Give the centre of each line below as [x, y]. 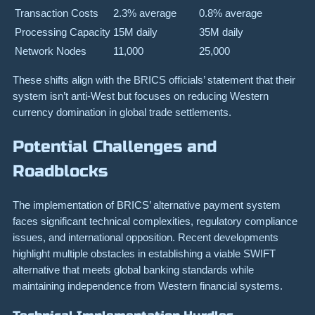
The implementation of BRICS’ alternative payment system [147, 205]
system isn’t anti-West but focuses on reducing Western [141, 96]
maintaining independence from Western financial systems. [148, 285]
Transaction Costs [57, 13]
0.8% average [231, 13]
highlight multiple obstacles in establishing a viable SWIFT [144, 253]
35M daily [221, 32]
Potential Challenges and [115, 146]
